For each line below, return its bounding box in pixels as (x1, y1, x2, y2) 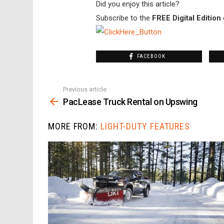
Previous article (63, 85, 106, 93)
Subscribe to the (96, 13, 150, 22)
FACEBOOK (136, 52, 166, 59)
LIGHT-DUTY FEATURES (100, 121, 190, 132)
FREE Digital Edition (150, 13, 221, 22)
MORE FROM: (48, 121, 100, 132)
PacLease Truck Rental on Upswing (63, 96, 197, 107)
